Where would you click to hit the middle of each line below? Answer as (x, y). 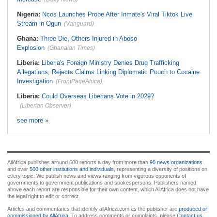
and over (18, 169)
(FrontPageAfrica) (79, 81)
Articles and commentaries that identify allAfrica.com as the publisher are (93, 209)
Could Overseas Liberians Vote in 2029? (98, 96)
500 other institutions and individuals (72, 169)
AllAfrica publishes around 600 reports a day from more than (78, 162)
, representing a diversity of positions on (161, 169)
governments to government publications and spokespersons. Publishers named (102, 183)
